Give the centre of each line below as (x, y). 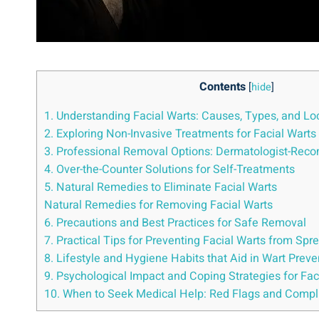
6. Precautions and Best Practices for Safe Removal (175, 223)
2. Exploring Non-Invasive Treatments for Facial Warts (180, 134)
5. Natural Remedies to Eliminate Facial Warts (161, 188)
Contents (222, 87)
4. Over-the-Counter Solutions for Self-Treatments (169, 170)
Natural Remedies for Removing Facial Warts (158, 205)
